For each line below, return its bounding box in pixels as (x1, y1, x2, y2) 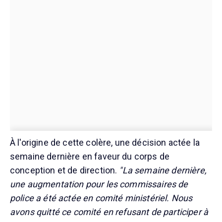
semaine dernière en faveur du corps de (10, 151, 170, 162)
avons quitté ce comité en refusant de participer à (10, 206, 209, 217)
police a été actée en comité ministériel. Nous (10, 192, 193, 203)
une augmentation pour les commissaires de (10, 178, 188, 189)
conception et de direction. (10, 165, 119, 175)
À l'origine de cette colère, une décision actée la (10, 137, 200, 148)
